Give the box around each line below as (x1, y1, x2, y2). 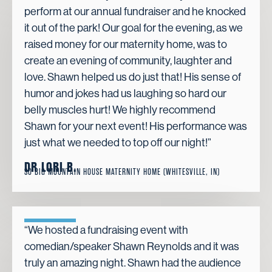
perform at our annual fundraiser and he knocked (24, 5, 246, 18)
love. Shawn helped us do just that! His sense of (24, 71, 241, 84)
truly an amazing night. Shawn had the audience (24, 256, 241, 269)
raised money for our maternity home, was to (24, 38, 227, 51)
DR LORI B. (24, 159, 76, 175)
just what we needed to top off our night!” (24, 137, 211, 149)
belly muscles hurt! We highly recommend (24, 104, 216, 117)
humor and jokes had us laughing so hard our (24, 87, 226, 100)
